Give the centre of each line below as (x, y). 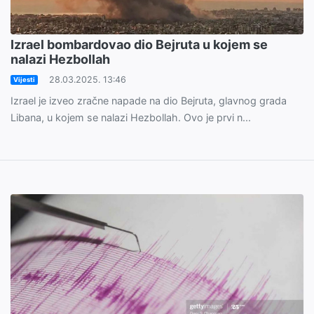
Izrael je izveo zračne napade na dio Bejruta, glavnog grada (149, 101)
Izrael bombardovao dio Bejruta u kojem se (139, 45)
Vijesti (24, 80)
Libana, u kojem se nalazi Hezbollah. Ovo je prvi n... (131, 118)
